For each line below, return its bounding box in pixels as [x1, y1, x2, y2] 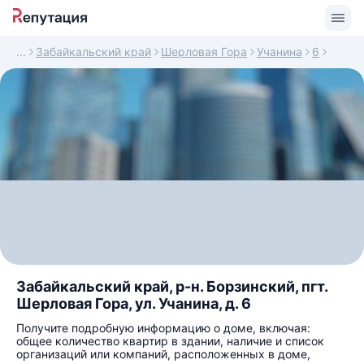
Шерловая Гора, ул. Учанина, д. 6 [16, 295, 251, 312]
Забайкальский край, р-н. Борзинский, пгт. [16, 278, 327, 295]
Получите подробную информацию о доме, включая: [16, 321, 310, 335]
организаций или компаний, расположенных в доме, [16, 347, 310, 361]
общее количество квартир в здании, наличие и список [16, 334, 324, 348]
